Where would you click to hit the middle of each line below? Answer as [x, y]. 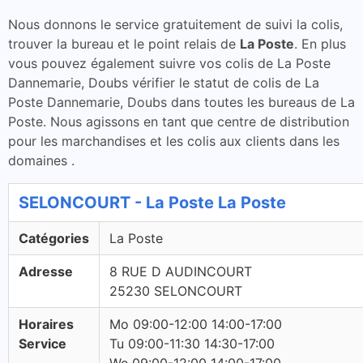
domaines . [41, 160]
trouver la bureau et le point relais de [124, 44]
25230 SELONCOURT [176, 291]
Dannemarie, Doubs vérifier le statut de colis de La [164, 83]
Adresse [46, 271]
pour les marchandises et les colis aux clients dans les [174, 141]
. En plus [320, 44]
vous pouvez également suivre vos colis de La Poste [169, 63]
